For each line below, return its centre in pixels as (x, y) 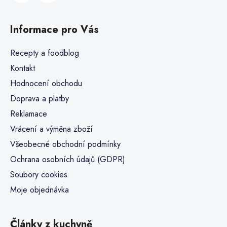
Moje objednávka (40, 190)
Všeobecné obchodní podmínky (65, 144)
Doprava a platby (40, 98)
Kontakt (23, 68)
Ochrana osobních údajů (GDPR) (68, 159)
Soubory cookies (39, 174)
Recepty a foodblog (45, 53)
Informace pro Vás (54, 29)
